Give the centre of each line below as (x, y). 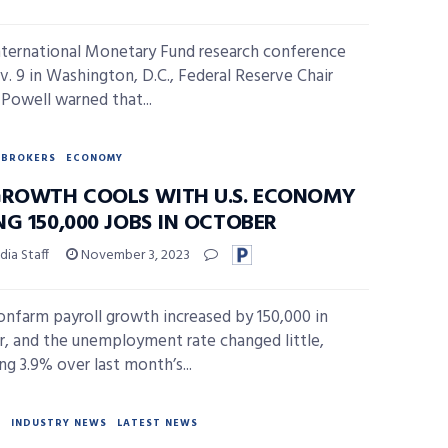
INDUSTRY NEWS (59, 423)
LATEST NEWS (157, 423)
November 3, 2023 (134, 255)
